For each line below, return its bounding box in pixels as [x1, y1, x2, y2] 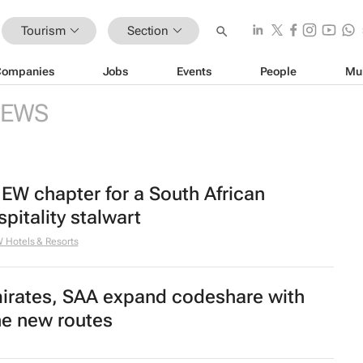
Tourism [20, 23, 66, 38]
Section [126, 23, 169, 38]
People [259, 64, 297, 78]
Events [177, 64, 211, 78]
